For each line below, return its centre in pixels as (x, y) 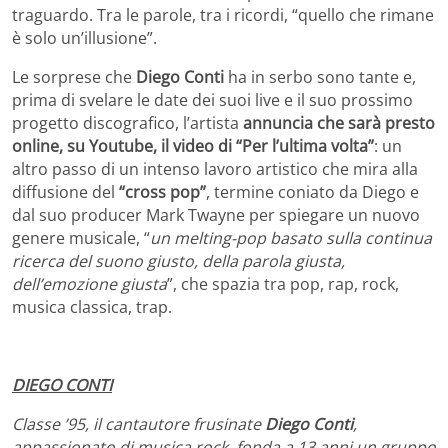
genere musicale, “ (81, 237)
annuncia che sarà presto (339, 122)
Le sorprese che (74, 76)
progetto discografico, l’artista (127, 122)
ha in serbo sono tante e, (320, 76)
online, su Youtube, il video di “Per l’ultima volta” (193, 145)
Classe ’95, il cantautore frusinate (138, 423)
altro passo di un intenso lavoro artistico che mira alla (215, 168)
